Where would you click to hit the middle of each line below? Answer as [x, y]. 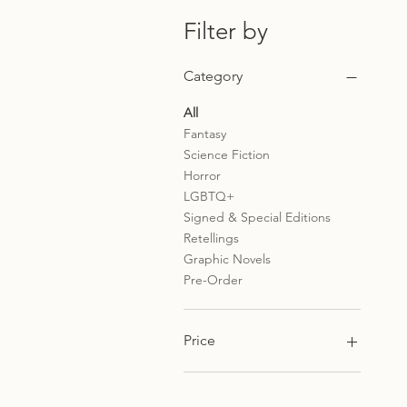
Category [213, 75]
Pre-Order [213, 279]
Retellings [211, 238]
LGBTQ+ [209, 196]
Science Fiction [227, 154]
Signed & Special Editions [257, 217]
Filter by [226, 31]
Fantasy [205, 133]
